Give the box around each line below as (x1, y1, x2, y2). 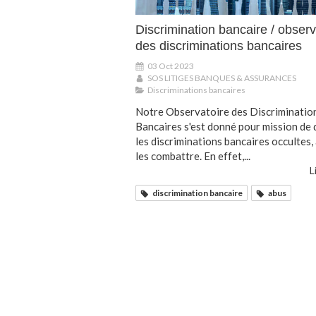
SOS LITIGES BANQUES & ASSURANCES (147, 73, 296, 84)
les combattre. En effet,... (135, 150, 250, 163)
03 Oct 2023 (147, 61, 194, 72)
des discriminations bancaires (135, 39, 302, 54)
